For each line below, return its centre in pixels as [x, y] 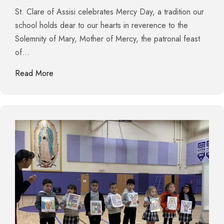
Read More [34, 73]
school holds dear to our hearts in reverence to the [101, 25]
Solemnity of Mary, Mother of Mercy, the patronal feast [107, 38]
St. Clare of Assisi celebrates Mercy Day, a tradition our [109, 11]
